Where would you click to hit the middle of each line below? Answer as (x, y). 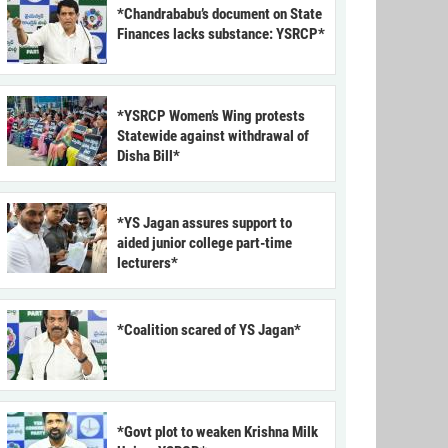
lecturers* (147, 263)
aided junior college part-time (204, 243)
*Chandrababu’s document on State (219, 14)
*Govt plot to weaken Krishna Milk (217, 432)
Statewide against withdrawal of (213, 136)
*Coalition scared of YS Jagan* (209, 330)
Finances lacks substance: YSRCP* (221, 34)
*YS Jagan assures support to (204, 223)
